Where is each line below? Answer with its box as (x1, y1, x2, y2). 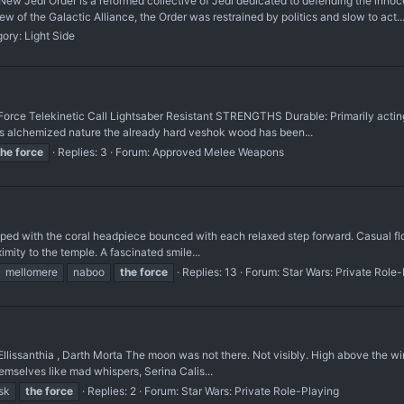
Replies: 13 (182, 264, 237, 279)
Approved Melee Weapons (152, 145, 284, 160)
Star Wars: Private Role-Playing (181, 384, 339, 399)
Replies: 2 (87, 384, 136, 399)
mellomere (5, 264, 58, 279)
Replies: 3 (58, 145, 107, 160)
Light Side (24, 29, 75, 43)
